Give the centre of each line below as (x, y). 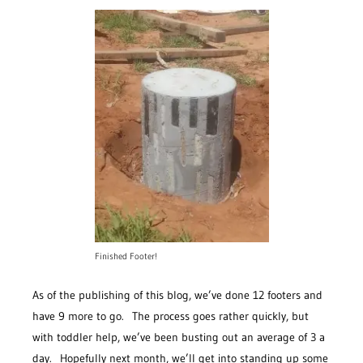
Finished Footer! (126, 256)
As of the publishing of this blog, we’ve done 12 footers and (177, 295)
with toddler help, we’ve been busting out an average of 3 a (179, 337)
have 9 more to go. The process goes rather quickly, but (171, 316)
